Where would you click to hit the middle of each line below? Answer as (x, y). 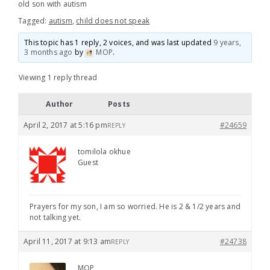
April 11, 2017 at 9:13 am (67, 242)
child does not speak (113, 21)
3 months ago (49, 52)
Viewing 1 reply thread (58, 78)
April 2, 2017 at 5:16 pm (65, 125)
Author (60, 104)
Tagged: (33, 21)
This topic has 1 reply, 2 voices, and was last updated (119, 43)
